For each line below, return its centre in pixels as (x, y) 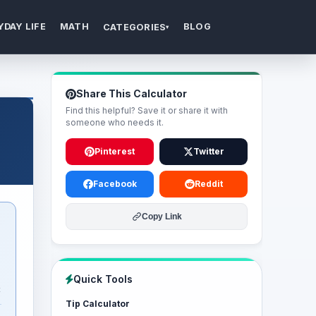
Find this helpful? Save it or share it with (147, 110)
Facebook (115, 184)
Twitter (208, 151)
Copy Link (162, 217)
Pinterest (115, 151)
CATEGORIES (134, 27)
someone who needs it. (115, 122)
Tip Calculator (98, 304)
